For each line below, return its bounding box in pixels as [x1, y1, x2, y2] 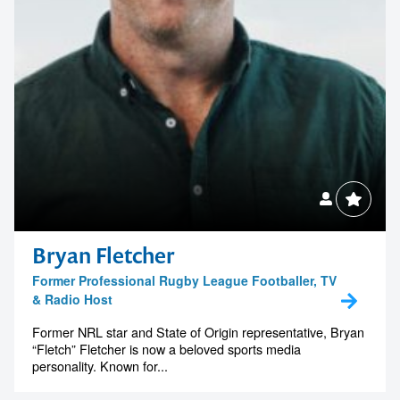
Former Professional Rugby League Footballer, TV [32, 271, 337, 289]
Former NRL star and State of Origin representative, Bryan [32, 321, 364, 341]
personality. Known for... [32, 355, 168, 375]
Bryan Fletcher [32, 240, 175, 270]
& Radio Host [32, 289, 112, 308]
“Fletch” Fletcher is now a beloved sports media [32, 338, 301, 358]
